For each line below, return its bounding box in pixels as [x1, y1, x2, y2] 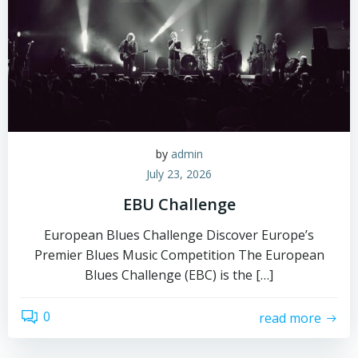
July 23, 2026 [146, 166, 212, 181]
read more [259, 308, 321, 327]
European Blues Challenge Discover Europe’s [44, 226, 314, 244]
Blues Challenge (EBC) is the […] [85, 266, 273, 284]
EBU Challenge [122, 193, 236, 215]
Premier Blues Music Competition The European [34, 246, 324, 264]
